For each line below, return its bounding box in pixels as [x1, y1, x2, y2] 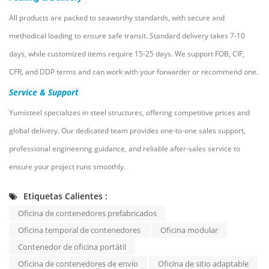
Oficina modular [160, 224, 218, 235]
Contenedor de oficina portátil [18, 241, 126, 252]
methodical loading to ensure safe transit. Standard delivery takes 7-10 [9, 30, 245, 41]
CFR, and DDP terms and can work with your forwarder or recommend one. [9, 66, 258, 77]
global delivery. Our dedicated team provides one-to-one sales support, [9, 125, 246, 136]
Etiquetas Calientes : [21, 190, 107, 202]
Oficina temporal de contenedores [18, 224, 141, 235]
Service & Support [9, 86, 79, 98]
